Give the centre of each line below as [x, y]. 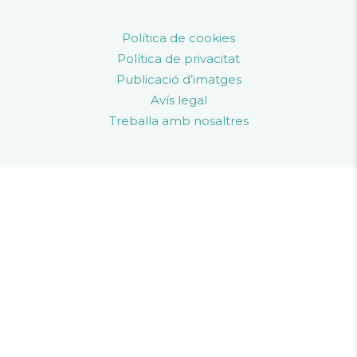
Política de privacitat [178, 59]
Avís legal [178, 100]
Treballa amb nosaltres [178, 121]
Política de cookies [178, 38]
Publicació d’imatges [178, 80]
